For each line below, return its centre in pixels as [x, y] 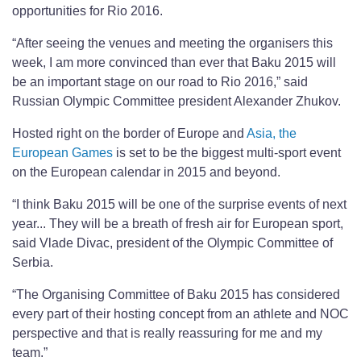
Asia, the [272, 134]
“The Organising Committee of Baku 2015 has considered [176, 295]
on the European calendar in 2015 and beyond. [148, 172]
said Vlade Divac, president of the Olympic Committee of [172, 243]
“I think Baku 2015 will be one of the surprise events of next [179, 205]
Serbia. [34, 263]
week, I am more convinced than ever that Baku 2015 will [174, 63]
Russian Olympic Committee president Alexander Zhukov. [176, 102]
